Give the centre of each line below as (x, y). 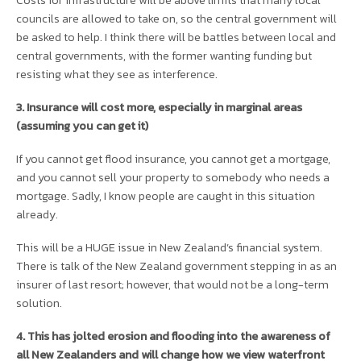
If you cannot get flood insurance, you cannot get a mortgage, (173, 158)
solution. (40, 303)
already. (38, 214)
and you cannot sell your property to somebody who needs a (173, 177)
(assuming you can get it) (82, 125)
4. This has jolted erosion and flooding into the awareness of (173, 336)
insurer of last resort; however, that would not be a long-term (172, 284)
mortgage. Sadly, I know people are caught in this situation (166, 195)
